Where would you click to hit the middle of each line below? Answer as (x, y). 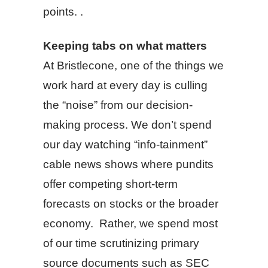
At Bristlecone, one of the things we (133, 66)
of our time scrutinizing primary (121, 243)
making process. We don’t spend (127, 125)
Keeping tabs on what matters (125, 46)
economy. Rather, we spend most (130, 223)
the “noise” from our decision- (118, 105)
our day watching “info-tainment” (125, 144)
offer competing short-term (110, 184)
